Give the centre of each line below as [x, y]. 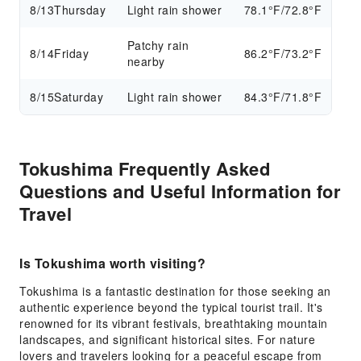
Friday [71, 53]
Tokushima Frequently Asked [145, 168]
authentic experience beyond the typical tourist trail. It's [171, 307]
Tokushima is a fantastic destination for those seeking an [175, 291]
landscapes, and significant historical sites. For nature [167, 339]
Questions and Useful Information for [180, 191]
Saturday [79, 97]
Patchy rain [158, 45]
